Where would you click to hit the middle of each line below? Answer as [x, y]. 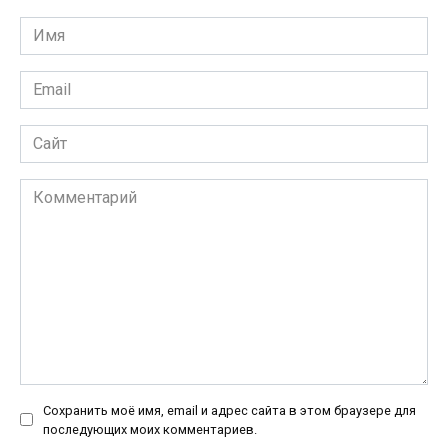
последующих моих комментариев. [150, 429]
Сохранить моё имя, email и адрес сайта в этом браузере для [229, 410]
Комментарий [71, 189]
